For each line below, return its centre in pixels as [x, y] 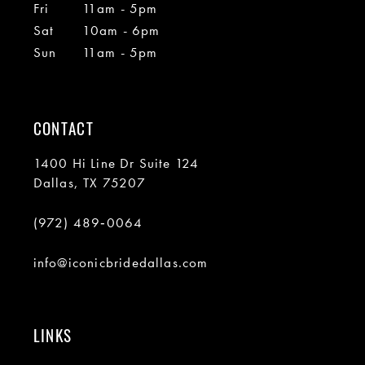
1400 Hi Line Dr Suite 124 [116, 163]
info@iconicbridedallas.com [121, 262]
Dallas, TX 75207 [89, 182]
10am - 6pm [121, 31]
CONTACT [64, 128]
